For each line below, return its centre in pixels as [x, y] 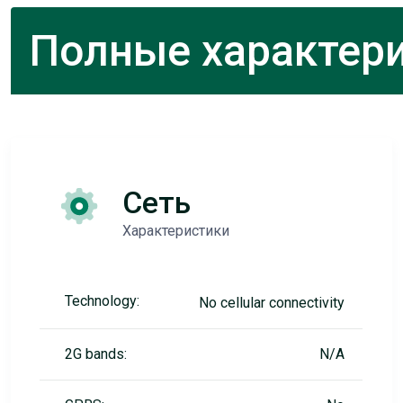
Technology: [102, 301]
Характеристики [176, 231]
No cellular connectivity [272, 303]
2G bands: [96, 354]
